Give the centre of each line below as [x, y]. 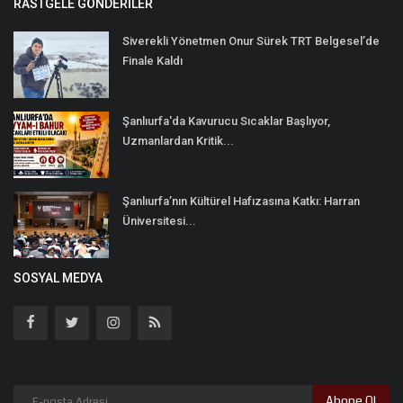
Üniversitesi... [159, 220]
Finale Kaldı [152, 60]
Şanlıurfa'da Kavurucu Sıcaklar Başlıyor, [226, 121]
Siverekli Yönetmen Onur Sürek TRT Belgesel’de [251, 40]
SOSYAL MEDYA [58, 278]
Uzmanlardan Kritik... [178, 140]
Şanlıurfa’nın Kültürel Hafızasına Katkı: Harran [241, 201]
